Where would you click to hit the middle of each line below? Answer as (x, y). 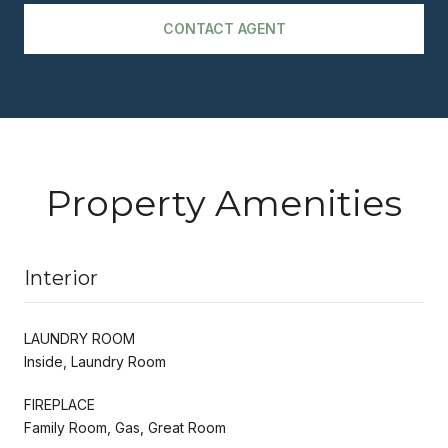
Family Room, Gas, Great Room (125, 427)
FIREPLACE (59, 404)
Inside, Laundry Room (95, 361)
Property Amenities (224, 202)
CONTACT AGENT (224, 28)
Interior (61, 277)
